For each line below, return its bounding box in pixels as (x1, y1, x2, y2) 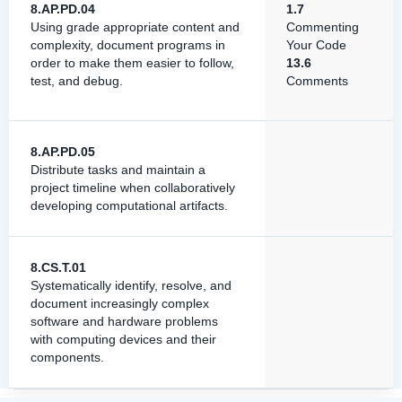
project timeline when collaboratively (31, 180, 235, 195)
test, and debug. (31, 74, 123, 88)
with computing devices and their (31, 332, 216, 346)
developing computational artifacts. (31, 198, 228, 213)
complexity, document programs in (31, 38, 225, 52)
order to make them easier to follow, (31, 56, 234, 70)
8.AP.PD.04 (31, 2, 95, 16)
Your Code (286, 38, 346, 52)
